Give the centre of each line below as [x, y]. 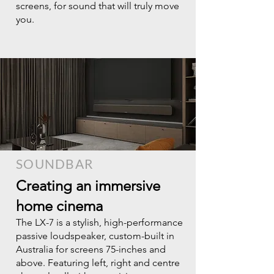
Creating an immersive [88, 186]
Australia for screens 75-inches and [91, 249]
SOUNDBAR [55, 164]
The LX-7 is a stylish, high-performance [99, 222]
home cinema [59, 206]
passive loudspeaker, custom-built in [95, 236]
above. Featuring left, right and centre [98, 263]
